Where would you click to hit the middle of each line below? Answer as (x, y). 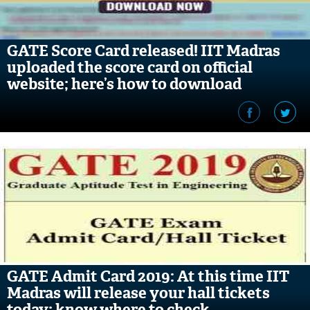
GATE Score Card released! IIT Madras (144, 51)
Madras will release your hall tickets (138, 293)
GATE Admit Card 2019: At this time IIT (149, 276)
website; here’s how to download (124, 84)
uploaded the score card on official (130, 67)
